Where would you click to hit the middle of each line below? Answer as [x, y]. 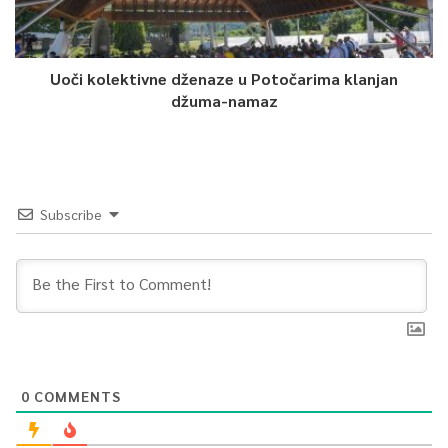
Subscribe [71, 213]
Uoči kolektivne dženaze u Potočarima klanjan [224, 78]
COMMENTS [75, 395]
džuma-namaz [224, 100]
